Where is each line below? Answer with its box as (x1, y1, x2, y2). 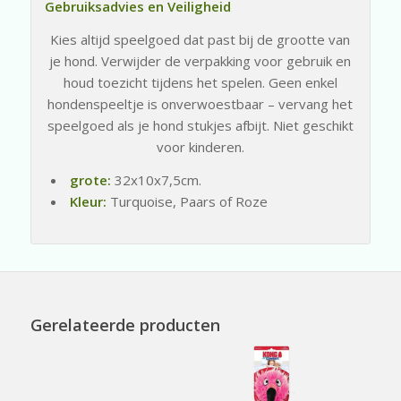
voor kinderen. (156, 137, 244, 156)
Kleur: (69, 192, 107, 210)
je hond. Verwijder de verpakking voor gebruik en (49, 51, 352, 70)
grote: (69, 170, 115, 189)
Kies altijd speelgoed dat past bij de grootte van (50, 30, 351, 48)
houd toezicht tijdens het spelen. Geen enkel (63, 73, 337, 91)
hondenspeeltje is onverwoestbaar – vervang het (47, 94, 354, 113)
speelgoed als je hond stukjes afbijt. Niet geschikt (47, 115, 354, 134)
